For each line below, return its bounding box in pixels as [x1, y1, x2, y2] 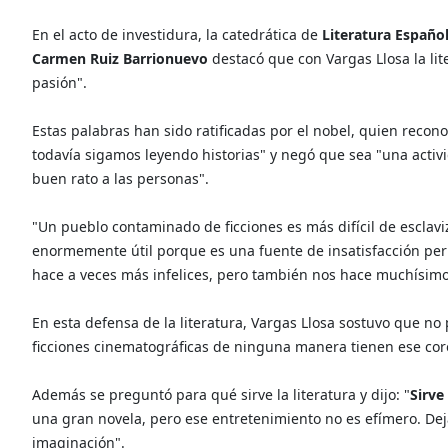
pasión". [32, 72, 87, 92]
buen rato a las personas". [32, 168, 209, 188]
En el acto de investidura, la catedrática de [32, 24, 322, 44]
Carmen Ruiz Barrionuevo [32, 48, 212, 68]
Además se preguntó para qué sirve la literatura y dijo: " [32, 384, 410, 404]
